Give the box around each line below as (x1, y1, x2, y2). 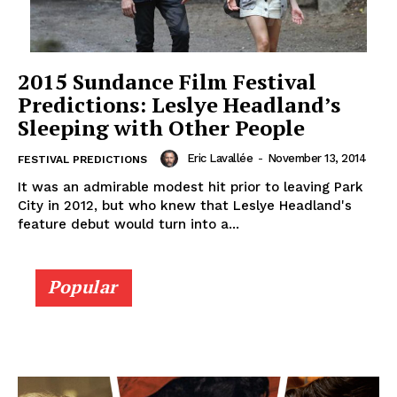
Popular (48, 274, 118, 299)
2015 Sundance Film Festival (18, 66, 316, 96)
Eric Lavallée (186, 152, 253, 166)
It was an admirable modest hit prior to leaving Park (18, 178, 363, 195)
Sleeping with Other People (18, 113, 305, 142)
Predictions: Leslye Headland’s (18, 90, 340, 119)
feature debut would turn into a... (18, 215, 239, 232)
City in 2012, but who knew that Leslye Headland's (18, 197, 352, 214)
